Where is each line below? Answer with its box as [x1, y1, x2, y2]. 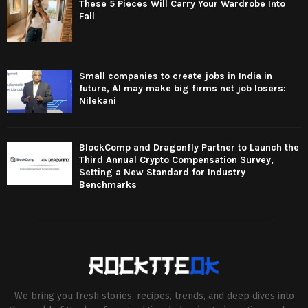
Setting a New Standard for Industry [79, 166, 245, 179]
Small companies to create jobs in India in [79, 69, 272, 82]
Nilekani [79, 94, 116, 107]
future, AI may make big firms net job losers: [79, 82, 286, 94]
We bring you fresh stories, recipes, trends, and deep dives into [14, 289, 294, 302]
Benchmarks [79, 179, 137, 191]
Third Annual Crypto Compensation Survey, [79, 154, 274, 166]
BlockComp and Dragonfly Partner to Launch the [79, 142, 299, 154]
